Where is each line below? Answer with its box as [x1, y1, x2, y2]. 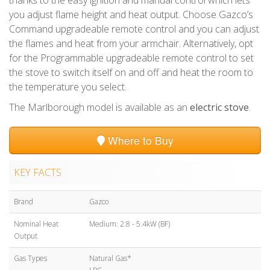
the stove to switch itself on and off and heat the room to [9, 65, 253, 79]
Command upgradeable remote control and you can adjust [9, 22, 259, 36]
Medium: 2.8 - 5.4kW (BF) [89, 218, 170, 229]
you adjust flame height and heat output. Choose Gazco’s [9, 7, 253, 21]
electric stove [190, 100, 249, 114]
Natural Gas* [89, 253, 131, 263]
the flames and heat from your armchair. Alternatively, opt [9, 36, 253, 50]
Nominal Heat [14, 218, 58, 229]
